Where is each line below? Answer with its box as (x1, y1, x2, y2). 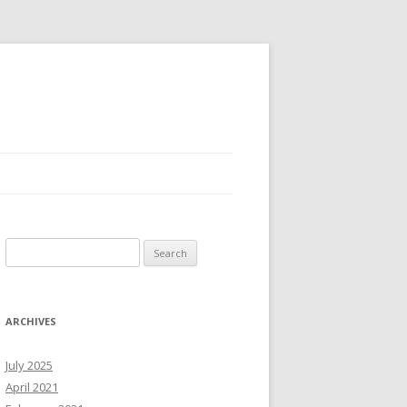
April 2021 (5, 379, 58, 395)
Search (5, 240, 44, 256)
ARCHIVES (5, 314, 56, 328)
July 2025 (5, 357, 53, 373)
